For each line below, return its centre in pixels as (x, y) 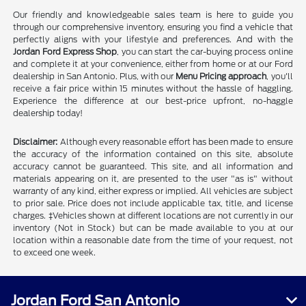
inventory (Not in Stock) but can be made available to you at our (153, 228)
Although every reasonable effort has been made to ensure (175, 142)
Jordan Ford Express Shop (65, 52)
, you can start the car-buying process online (205, 52)
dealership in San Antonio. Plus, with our (95, 76)
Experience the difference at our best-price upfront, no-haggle (153, 101)
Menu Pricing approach (221, 76)
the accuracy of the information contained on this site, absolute (153, 154)
